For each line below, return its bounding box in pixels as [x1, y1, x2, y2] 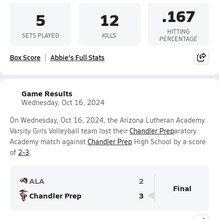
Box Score [10, 52, 41, 62]
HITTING [167, 27, 190, 35]
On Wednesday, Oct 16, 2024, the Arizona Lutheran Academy [10, 115, 205, 125]
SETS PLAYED [22, 31, 59, 39]
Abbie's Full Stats [50, 52, 105, 62]
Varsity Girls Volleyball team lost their [10, 126, 130, 135]
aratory [174, 126, 197, 135]
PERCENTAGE [159, 35, 198, 43]
